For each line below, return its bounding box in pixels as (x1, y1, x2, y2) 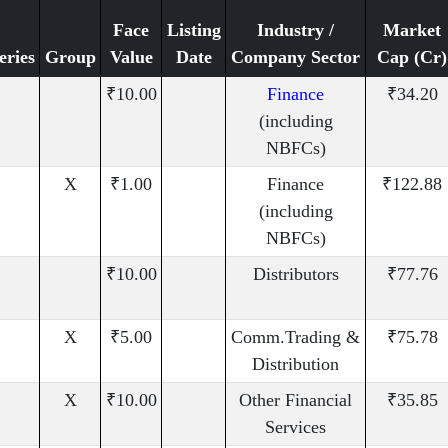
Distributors (252, 264, 339, 285)
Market (383, 20, 441, 41)
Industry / (257, 20, 334, 41)
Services (265, 417, 326, 438)
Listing (166, 20, 221, 41)
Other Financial (239, 390, 352, 411)
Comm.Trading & (231, 327, 360, 348)
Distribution (252, 354, 339, 375)
